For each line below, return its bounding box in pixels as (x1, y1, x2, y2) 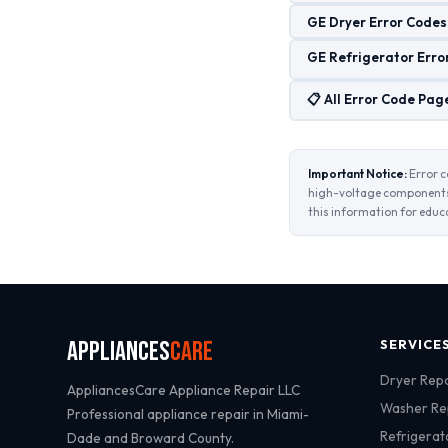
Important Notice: (308, 166, 408, 181)
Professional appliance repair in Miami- (67, 405, 310, 423)
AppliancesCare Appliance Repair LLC (67, 381, 301, 399)
